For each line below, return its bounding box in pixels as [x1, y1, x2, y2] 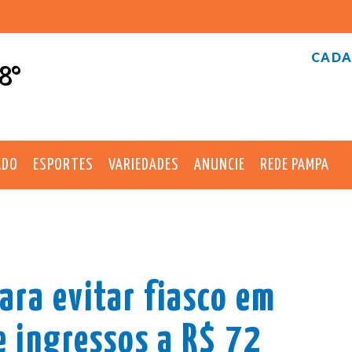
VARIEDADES [108, 156, 179, 173]
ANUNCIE [194, 156, 245, 173]
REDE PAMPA [260, 156, 329, 173]
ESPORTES [33, 156, 93, 173]
